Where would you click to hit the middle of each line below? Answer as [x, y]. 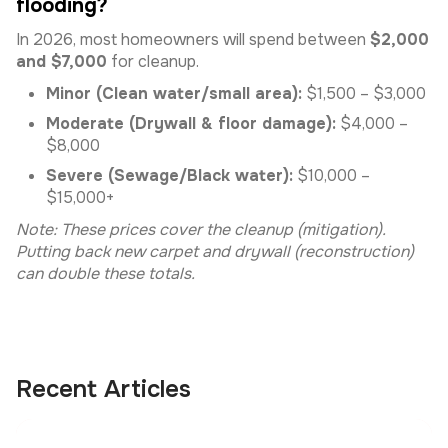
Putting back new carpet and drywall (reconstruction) [215, 251]
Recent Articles [103, 389]
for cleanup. [153, 61]
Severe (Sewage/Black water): [169, 175]
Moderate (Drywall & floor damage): [191, 123]
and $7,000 [61, 61]
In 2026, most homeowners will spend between [193, 39]
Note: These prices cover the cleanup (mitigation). [201, 229]
